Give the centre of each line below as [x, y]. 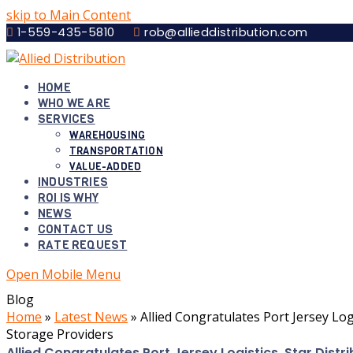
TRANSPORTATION [116, 151]
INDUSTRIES [73, 182]
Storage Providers [60, 334]
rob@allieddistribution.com [224, 32]
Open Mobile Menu [63, 274]
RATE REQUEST [83, 245]
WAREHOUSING [108, 135]
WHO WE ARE [74, 103]
